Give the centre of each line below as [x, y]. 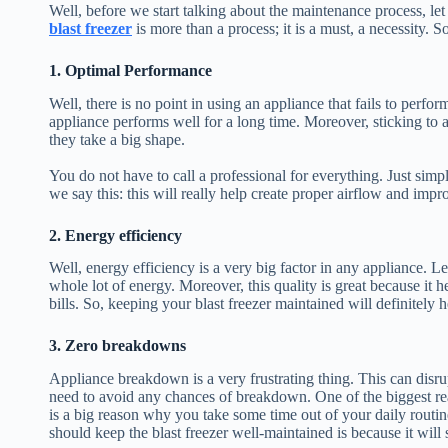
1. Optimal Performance [130, 70]
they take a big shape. [117, 139]
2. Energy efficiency [115, 235]
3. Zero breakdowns [117, 346]
